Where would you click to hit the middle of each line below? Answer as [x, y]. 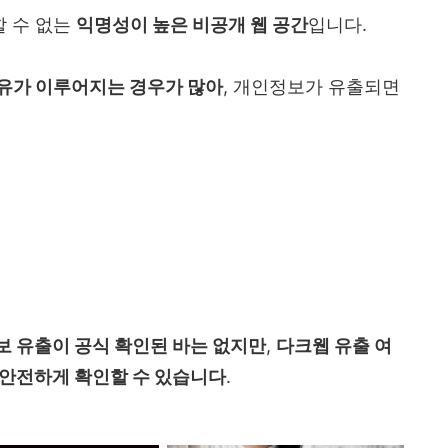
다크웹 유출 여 [334, 345]
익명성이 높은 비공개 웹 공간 [192, 24]
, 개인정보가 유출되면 [311, 86]
